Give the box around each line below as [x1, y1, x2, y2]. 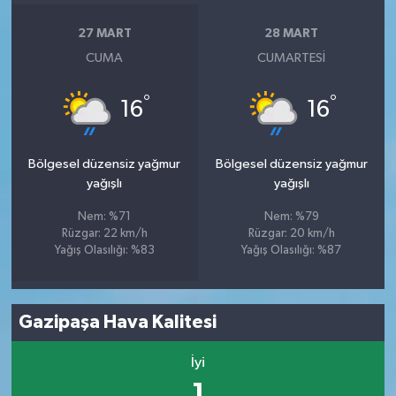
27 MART [77, 27, 132, 40]
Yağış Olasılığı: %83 [54, 244, 155, 256]
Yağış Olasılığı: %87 [241, 244, 342, 256]
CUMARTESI [257, 50, 326, 65]
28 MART [264, 27, 319, 40]
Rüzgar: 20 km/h [247, 227, 335, 240]
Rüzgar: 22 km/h [61, 227, 148, 240]
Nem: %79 [263, 210, 319, 223]
